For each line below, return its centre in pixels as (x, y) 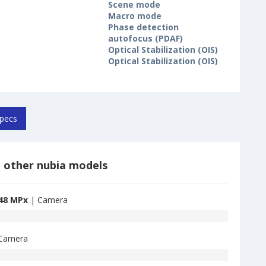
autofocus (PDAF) (145, 39)
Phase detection (143, 27)
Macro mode (135, 16)
